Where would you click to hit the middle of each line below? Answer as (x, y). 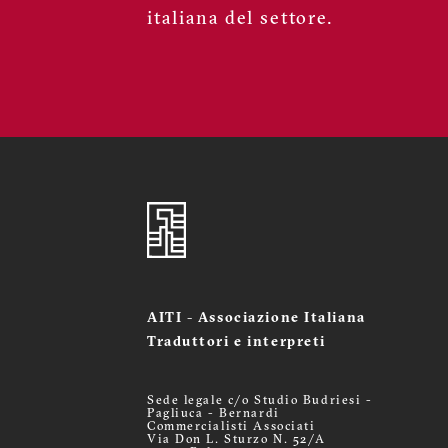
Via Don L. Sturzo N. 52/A (236, 440)
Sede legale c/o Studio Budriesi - (260, 401)
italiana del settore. (240, 19)
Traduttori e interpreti (236, 342)
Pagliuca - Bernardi (213, 414)
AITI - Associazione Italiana (256, 318)
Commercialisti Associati (231, 427)
